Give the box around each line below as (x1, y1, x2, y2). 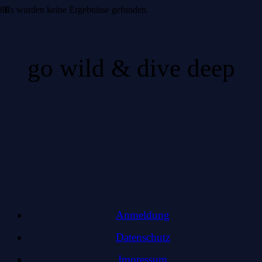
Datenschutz (115, 231, 170, 244)
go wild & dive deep (27, 54, 235, 82)
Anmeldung (116, 209, 170, 222)
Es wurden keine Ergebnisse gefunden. (5, 5, 149, 15)
